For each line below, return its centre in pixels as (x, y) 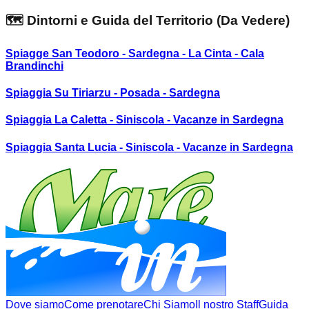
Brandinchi (34, 66)
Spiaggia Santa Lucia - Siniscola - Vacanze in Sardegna (149, 147)
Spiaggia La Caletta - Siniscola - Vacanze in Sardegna (144, 120)
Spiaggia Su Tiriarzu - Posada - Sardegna (113, 93)
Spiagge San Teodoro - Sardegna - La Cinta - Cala (135, 53)
